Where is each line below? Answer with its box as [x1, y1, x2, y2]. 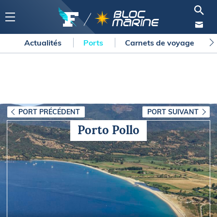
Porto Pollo [77, 123, 139, 138]
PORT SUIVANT [147, 107, 199, 116]
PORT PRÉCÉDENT [18, 107, 80, 116]
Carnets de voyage [125, 38, 196, 47]
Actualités [24, 38, 63, 47]
